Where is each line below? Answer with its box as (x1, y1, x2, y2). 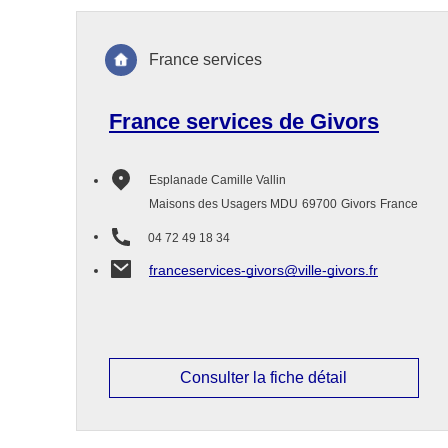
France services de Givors (109, 109, 379, 134)
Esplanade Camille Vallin (149, 173, 286, 187)
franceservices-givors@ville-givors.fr (149, 262, 378, 278)
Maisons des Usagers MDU (149, 197, 298, 211)
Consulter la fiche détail (180, 369, 348, 386)
